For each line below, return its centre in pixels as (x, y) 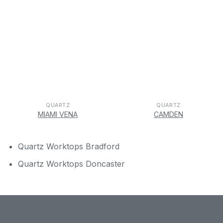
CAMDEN (168, 114)
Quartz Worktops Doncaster (71, 164)
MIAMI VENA (58, 114)
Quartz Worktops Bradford (68, 146)
